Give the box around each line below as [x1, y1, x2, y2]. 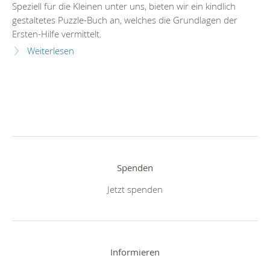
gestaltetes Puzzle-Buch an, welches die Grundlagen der [12, 14, 237, 27]
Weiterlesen [27, 45, 74, 57]
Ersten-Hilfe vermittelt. [12, 28, 102, 40]
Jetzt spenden [107, 183, 163, 195]
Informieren [110, 245, 160, 258]
